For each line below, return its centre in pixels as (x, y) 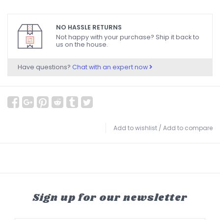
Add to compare (188, 128)
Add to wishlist (135, 128)
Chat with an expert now (111, 67)
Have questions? (45, 67)
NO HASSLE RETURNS (89, 27)
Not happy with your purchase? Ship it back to (128, 37)
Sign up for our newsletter (110, 198)
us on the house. (82, 45)
